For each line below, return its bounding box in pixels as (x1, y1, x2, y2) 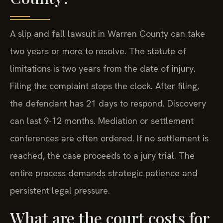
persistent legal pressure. (10, 184, 110, 196)
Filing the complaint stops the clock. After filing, (10, 80, 199, 92)
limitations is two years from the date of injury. (10, 62, 196, 74)
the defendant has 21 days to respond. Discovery (10, 97, 206, 109)
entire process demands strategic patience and (10, 167, 198, 179)
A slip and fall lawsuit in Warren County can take (10, 27, 205, 39)
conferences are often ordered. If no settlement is (10, 132, 209, 144)
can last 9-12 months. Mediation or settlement (10, 114, 194, 126)
